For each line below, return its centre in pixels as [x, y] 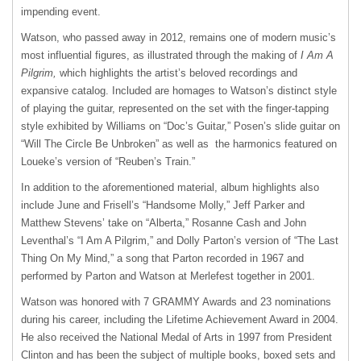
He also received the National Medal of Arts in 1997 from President [176, 337]
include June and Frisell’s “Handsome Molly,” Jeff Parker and [163, 205]
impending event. [62, 12]
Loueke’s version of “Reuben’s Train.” [110, 162]
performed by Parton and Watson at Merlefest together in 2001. [168, 276]
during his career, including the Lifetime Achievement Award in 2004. [180, 320]
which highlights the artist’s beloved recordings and [178, 73]
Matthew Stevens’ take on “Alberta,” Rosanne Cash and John [164, 223]
